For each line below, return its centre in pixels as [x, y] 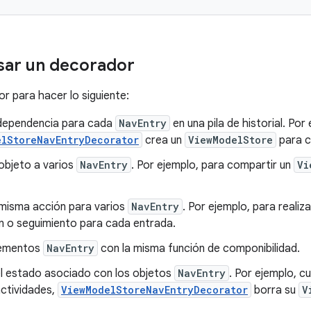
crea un [163, 140]
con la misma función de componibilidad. [199, 249]
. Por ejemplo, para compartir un [212, 165]
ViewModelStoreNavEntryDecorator [154, 290]
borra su [275, 290]
